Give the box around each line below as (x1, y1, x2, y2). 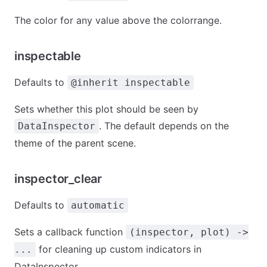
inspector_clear (14, 172, 102, 186)
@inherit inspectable (71, 77, 190, 88)
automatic (71, 200, 125, 211)
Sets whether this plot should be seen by (14, 103, 198, 115)
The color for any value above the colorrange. (14, 14, 222, 26)
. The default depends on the (99, 120, 229, 132)
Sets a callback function (14, 226, 126, 238)
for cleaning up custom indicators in (36, 243, 201, 255)
